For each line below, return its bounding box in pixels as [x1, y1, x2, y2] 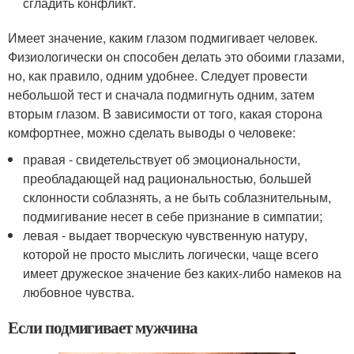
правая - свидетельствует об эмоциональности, [23, 150, 301, 168]
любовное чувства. [23, 283, 135, 301]
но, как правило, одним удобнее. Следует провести [8, 66, 307, 85]
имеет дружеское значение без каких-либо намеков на [23, 264, 342, 282]
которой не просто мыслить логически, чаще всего [23, 245, 319, 263]
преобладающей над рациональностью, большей [23, 169, 312, 187]
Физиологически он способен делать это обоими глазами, [8, 47, 345, 66]
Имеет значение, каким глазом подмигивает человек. [8, 28, 318, 47]
